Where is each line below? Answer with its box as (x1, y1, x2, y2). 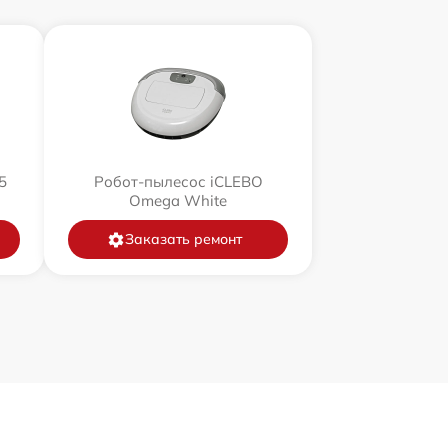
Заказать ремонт (124, 230, 242, 249)
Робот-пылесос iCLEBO (93, 172, 263, 192)
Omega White (129, 191, 227, 211)
